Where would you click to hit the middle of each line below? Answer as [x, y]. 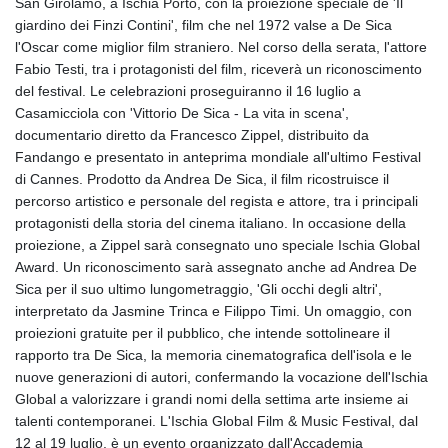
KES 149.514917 [269, 413]
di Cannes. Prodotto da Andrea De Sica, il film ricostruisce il [202, 178]
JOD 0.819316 [262, 369]
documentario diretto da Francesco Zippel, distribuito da [192, 134]
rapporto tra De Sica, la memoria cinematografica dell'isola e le [213, 354]
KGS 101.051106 [269, 435]
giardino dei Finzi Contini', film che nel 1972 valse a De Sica [203, 24]
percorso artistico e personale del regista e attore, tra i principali [216, 200]
